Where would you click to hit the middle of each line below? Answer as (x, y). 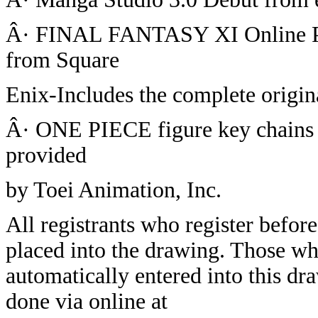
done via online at (87, 301)
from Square (62, 60)
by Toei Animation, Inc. (114, 190)
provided (46, 155)
